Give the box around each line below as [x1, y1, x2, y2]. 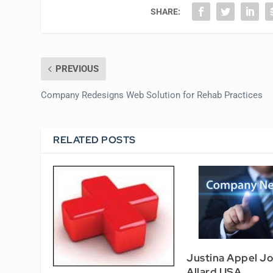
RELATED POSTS [53, 133, 136, 147]
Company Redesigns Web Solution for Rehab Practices [41, 90, 263, 101]
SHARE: [151, 7, 181, 17]
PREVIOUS [55, 63, 99, 75]
